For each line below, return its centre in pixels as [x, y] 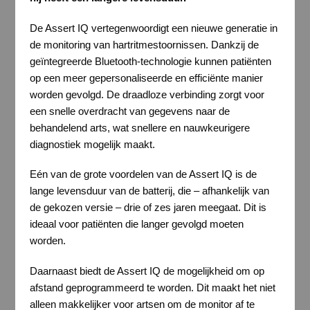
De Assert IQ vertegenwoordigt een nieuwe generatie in [153, 28]
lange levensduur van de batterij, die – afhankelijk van [149, 191]
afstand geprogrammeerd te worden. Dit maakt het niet [152, 287]
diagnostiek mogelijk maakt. [92, 144]
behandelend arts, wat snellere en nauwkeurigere [139, 127]
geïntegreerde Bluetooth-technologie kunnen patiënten [150, 61]
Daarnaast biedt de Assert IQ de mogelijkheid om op [147, 271]
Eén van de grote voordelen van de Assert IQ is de [143, 174]
